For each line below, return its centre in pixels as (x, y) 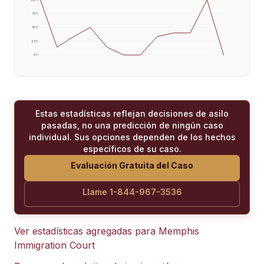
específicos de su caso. (132, 148)
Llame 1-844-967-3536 (132, 192)
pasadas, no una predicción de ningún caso (132, 125)
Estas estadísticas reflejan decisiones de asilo (132, 113)
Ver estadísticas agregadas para (86, 231)
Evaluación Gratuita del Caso (132, 165)
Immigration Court (55, 245)
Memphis (179, 231)
